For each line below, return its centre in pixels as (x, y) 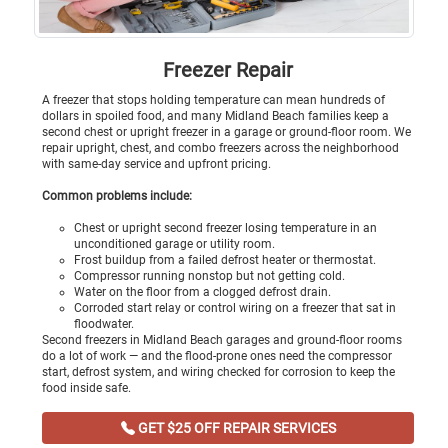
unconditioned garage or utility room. (174, 243)
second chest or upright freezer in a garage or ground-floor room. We (226, 131)
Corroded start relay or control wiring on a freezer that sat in (235, 307)
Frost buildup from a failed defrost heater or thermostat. (225, 259)
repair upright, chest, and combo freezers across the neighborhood (220, 147)
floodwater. (104, 323)
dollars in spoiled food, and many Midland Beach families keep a (215, 115)
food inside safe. (86, 387)
